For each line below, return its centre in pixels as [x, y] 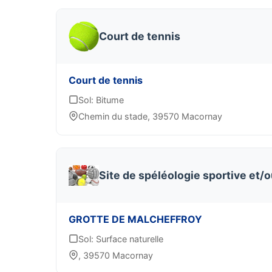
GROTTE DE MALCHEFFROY [135, 219]
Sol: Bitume [101, 100]
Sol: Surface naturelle [121, 239]
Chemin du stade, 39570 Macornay [150, 116]
